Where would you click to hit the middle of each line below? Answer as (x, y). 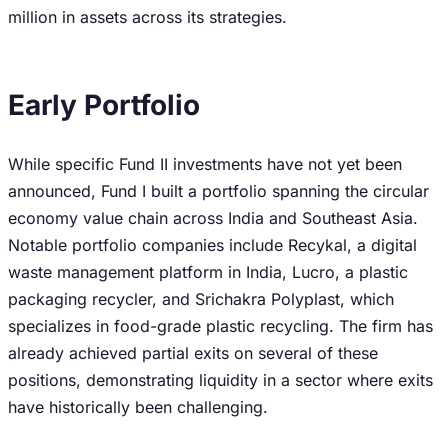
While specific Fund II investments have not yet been (205, 164)
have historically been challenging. (138, 407)
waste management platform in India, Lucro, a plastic (208, 272)
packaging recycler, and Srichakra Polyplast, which (201, 299)
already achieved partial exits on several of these (193, 353)
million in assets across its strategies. (147, 17)
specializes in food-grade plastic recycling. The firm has (220, 326)
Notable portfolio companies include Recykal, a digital (212, 245)
